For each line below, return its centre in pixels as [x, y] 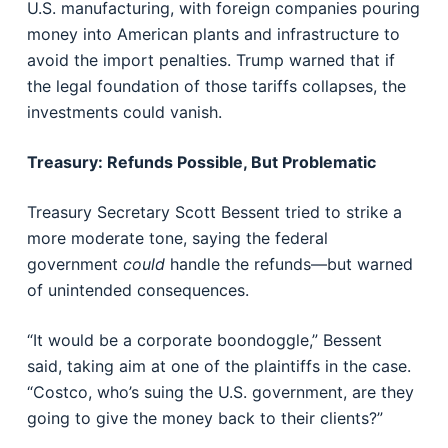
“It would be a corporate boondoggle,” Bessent [204, 340]
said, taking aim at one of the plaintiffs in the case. [218, 366]
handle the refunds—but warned [288, 264]
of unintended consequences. [137, 290]
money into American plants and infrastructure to [213, 34]
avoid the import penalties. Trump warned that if [210, 60]
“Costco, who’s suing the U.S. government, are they [220, 392]
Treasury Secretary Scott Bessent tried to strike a [214, 212]
